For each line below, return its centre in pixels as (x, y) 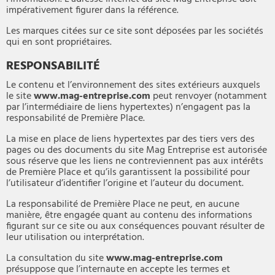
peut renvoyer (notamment (209, 96)
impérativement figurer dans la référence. (92, 10)
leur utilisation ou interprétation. (75, 237)
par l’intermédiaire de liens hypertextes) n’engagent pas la (128, 107)
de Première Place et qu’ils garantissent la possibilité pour (128, 172)
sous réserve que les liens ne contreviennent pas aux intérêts (135, 161)
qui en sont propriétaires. (59, 42)
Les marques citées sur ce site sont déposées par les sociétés (135, 31)
